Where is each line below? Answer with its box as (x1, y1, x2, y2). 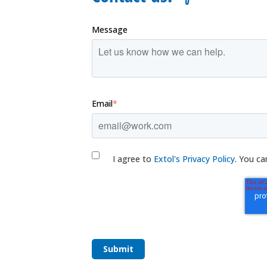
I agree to (113, 153, 154, 165)
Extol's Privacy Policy (154, 153, 235, 165)
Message (92, 24, 128, 36)
